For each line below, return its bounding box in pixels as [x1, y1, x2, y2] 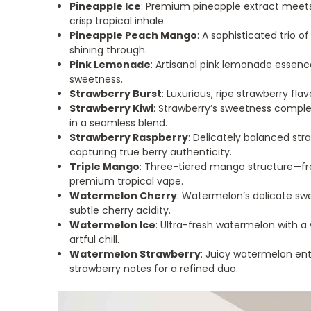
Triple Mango [69, 159, 140, 174]
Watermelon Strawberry [69, 246, 201, 261]
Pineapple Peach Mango [69, 28, 198, 42]
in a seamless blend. [69, 115, 168, 130]
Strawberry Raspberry [69, 130, 189, 144]
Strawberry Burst [69, 86, 162, 101]
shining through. [69, 42, 148, 57]
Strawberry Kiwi [69, 101, 154, 115]
